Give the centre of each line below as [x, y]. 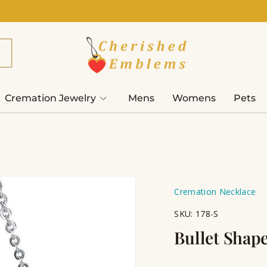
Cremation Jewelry [50, 98]
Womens [194, 98]
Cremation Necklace [215, 192]
